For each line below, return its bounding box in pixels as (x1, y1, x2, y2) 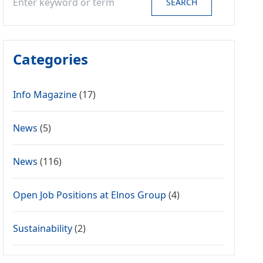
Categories (13, 49, 89, 69)
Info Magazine (13, 88, 77, 101)
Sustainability (13, 222, 73, 235)
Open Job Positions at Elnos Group (13, 188, 167, 201)
